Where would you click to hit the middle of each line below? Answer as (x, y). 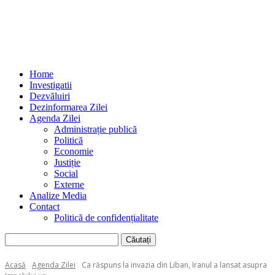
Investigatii (51, 85)
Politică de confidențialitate (106, 218)
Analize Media (58, 196)
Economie (74, 151)
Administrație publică (95, 129)
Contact (45, 207)
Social (66, 173)
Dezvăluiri (50, 96)
